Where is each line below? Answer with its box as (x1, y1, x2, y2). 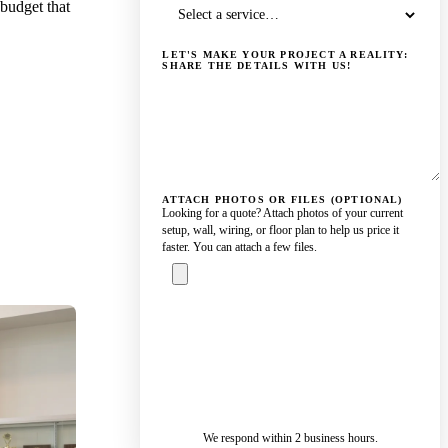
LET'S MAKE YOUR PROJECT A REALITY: (162, 48, 408, 60)
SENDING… (310, 364, 402, 382)
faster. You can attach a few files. (162, 240, 318, 255)
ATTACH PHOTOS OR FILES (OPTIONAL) (162, 194, 403, 206)
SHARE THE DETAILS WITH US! (162, 59, 352, 71)
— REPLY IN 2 (178, 364, 292, 382)
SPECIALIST (186, 346, 285, 364)
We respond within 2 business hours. (202, 431, 378, 444)
